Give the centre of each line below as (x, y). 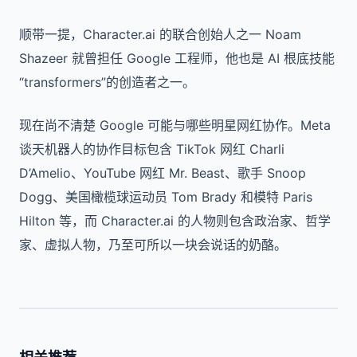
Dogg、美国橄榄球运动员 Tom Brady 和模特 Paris (166, 197)
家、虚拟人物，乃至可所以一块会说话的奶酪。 (153, 245)
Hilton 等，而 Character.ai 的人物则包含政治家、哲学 (175, 221)
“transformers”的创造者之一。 (107, 82)
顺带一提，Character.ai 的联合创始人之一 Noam (160, 34)
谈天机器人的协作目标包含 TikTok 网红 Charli (152, 149)
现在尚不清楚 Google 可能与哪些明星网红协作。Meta (175, 125)
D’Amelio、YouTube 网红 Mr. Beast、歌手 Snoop (163, 173)
